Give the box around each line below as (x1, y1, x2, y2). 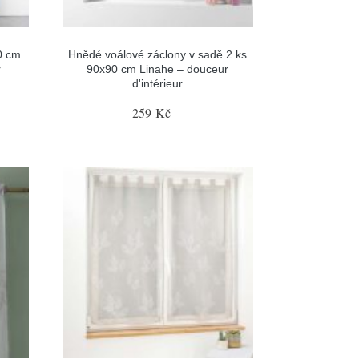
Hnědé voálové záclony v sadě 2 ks (68, 48, 248, 61)
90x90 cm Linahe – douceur (87, 63, 229, 75)
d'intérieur (132, 77, 184, 90)
